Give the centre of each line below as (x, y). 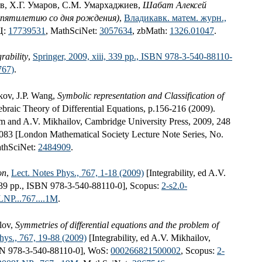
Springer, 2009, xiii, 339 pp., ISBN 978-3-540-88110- (132, 57)
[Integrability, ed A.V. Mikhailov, (149, 237)
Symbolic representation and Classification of (141, 95)
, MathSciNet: (73, 31)
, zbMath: (151, 31)
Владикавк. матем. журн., (175, 18)
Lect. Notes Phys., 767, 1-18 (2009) (77, 173)
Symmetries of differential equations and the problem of (117, 225)
